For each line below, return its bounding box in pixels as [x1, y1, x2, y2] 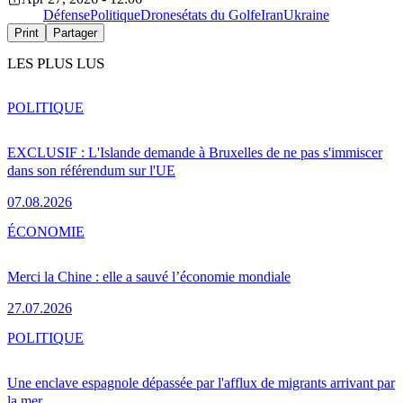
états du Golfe [182, 7, 261, 23]
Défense [43, 7, 90, 23]
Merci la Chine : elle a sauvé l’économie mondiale [7, 268, 291, 284]
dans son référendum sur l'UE [7, 162, 175, 178]
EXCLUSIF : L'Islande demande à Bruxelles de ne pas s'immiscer [7, 144, 382, 160]
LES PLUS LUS [7, 55, 104, 73]
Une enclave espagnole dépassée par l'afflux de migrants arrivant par [7, 374, 395, 390]
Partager [53, 26, 97, 40]
